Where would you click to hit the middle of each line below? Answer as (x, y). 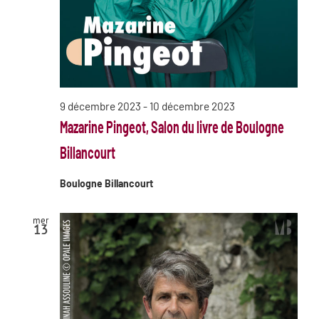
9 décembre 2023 (100, 106)
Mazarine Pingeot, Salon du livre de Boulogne (172, 126)
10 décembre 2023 (192, 106)
